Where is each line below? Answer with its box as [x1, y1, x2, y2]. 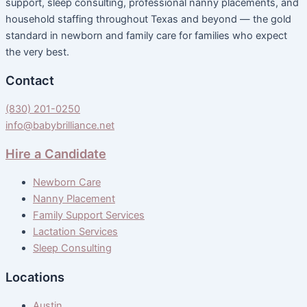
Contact [5, 72, 54, 88]
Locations [5, 269, 64, 284]
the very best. [5, 45, 69, 58]
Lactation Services [33, 225, 118, 238]
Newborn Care [33, 176, 101, 189]
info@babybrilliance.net [5, 119, 114, 132]
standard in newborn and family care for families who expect [5, 29, 287, 42]
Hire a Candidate [5, 146, 106, 162]
